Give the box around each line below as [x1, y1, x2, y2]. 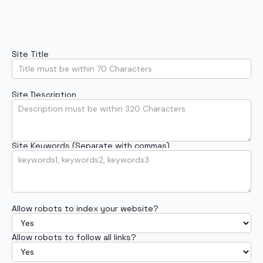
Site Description [12, 89, 76, 100]
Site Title [12, 49, 49, 59]
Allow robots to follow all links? [12, 232, 136, 242]
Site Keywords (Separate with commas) [12, 140, 170, 151]
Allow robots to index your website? [12, 203, 159, 214]
